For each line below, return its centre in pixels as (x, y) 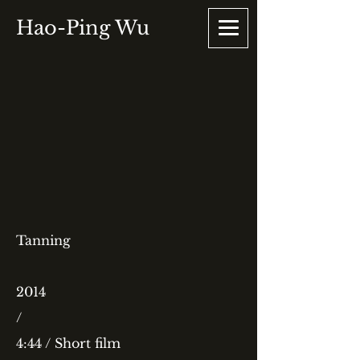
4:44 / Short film (68, 343)
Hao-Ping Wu (83, 28)
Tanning (43, 240)
